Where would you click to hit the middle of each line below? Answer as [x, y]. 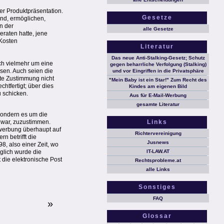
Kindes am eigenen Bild [158, 86]
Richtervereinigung [158, 133]
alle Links [158, 169]
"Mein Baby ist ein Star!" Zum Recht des [158, 80]
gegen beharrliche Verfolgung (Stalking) [158, 64]
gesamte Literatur [158, 104]
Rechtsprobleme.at [158, 160]
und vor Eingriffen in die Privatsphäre [158, 71]
